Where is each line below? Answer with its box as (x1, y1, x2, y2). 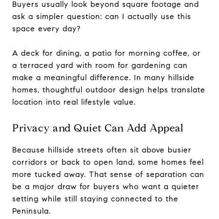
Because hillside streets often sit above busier (12, 145, 192, 154)
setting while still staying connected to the (12, 194, 178, 203)
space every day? (12, 23, 81, 33)
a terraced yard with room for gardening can (12, 60, 188, 70)
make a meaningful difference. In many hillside (12, 72, 195, 82)
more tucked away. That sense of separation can (12, 169, 204, 179)
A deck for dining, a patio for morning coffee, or (12, 48, 201, 58)
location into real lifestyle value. (12, 97, 136, 107)
